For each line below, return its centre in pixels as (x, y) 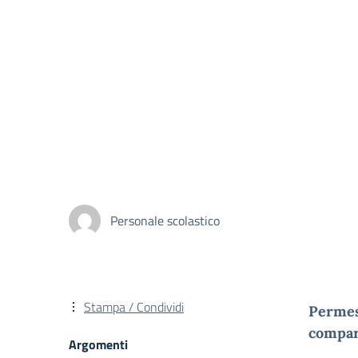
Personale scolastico (165, 220)
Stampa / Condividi (134, 307)
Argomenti (98, 344)
